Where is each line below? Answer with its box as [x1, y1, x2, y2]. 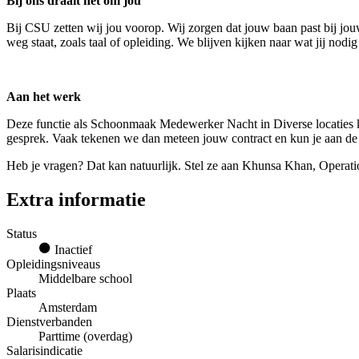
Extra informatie [6, 189, 146, 210]
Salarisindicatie [6, 343, 83, 357]
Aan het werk [6, 90, 81, 104]
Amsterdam [38, 300, 97, 314]
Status [6, 226, 37, 240]
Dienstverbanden [6, 314, 92, 329]
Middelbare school [38, 271, 132, 285]
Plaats [6, 285, 36, 300]
